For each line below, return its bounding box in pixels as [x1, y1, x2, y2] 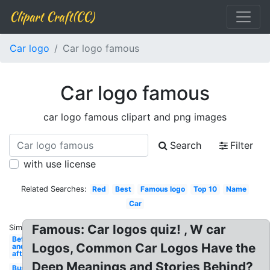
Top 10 [193, 184, 218, 193]
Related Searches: [20, 184, 87, 193]
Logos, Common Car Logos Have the [32, 240, 256, 256]
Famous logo [140, 184, 185, 193]
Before [11, 234, 36, 243]
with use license [24, 158, 96, 170]
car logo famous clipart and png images [43, 111, 227, 123]
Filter [230, 139, 253, 151]
